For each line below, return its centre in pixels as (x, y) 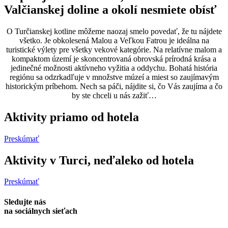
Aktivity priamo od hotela (72, 117)
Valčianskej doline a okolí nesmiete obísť (110, 9)
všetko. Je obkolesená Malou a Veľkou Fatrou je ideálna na (114, 40)
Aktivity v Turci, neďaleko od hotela (99, 160)
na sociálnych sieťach (41, 211)
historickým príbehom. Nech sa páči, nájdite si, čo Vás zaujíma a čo (114, 86)
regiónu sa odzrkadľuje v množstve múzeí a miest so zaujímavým (114, 77)
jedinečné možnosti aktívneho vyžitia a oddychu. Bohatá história (114, 68)
